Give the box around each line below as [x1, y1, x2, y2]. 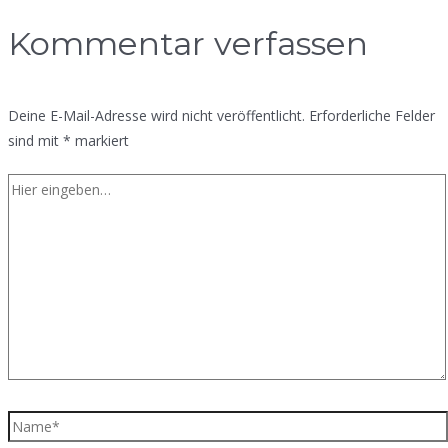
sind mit [8, 130, 63, 150]
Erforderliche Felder [309, 105, 435, 125]
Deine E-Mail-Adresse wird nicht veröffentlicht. [8, 105, 305, 125]
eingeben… [7, 200, 77, 220]
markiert [71, 130, 129, 150]
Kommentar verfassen [8, 24, 368, 64]
